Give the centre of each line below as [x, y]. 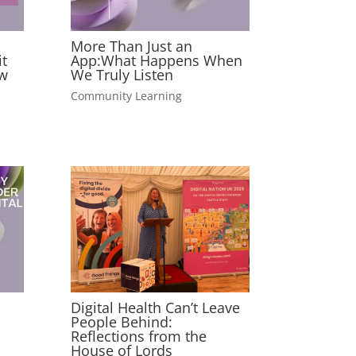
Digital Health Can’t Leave [156, 308]
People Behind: [122, 322]
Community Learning [127, 95]
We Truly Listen [122, 75]
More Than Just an [132, 46]
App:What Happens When [157, 61]
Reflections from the [139, 337]
